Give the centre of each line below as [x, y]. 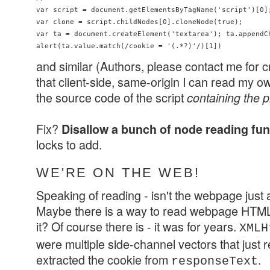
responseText [215, 262]
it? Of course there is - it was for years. [138, 227]
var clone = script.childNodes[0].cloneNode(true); [142, 22]
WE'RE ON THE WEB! [118, 173]
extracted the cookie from [104, 260]
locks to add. [69, 145]
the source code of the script [111, 98]
